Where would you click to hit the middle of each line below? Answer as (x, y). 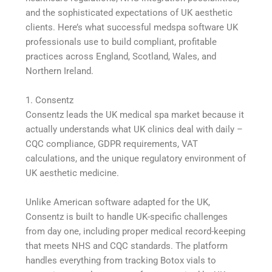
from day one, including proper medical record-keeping (136, 231)
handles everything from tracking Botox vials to (121, 260)
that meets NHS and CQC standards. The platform (127, 246)
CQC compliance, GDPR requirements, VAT (112, 144)
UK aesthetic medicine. (73, 173)
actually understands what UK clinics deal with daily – (134, 129)
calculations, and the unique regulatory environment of (136, 158)
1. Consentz (50, 100)
